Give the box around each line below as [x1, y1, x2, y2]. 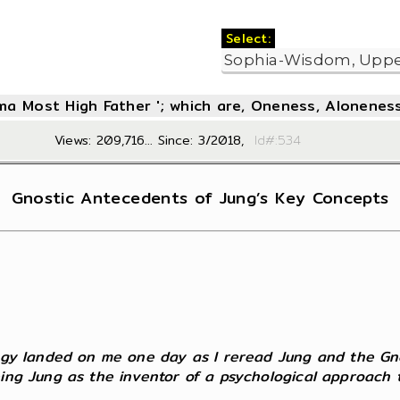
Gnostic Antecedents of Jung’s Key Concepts [11, 184, 389, 211]
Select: [221, 29, 276, 48]
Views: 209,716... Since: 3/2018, [54, 130, 245, 150]
